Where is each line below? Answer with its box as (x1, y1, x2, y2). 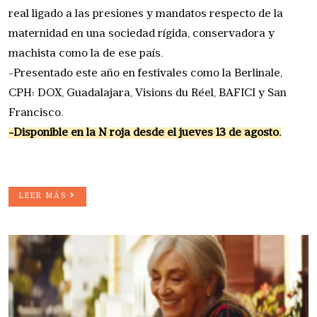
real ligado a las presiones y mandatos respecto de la (8, 8, 283, 20)
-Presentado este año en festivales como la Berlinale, (8, 67, 282, 79)
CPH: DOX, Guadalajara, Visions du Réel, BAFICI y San (8, 87, 287, 99)
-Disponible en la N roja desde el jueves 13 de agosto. (8, 127, 281, 139)
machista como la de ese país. (8, 47, 163, 59)
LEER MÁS (19, 192, 70, 200)
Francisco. (8, 107, 63, 119)
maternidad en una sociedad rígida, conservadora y (8, 28, 275, 40)
